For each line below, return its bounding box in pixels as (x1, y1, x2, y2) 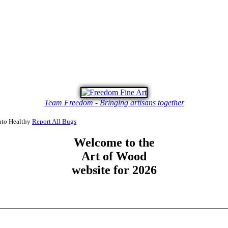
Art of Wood (81, 150, 147, 163)
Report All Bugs (32, 118, 76, 126)
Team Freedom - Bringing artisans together (44, 98, 184, 107)
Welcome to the (73, 136, 155, 150)
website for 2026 (71, 163, 157, 177)
